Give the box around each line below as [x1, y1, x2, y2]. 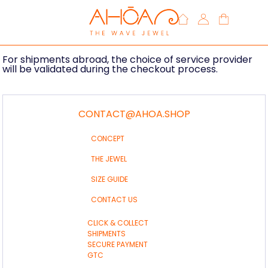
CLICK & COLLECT [87, 217, 149, 228]
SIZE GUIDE [90, 173, 128, 184]
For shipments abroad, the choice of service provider [2, 53, 252, 66]
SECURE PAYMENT [87, 239, 148, 249]
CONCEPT [90, 133, 124, 144]
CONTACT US [90, 194, 138, 205]
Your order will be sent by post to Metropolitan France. [2, 32, 260, 45]
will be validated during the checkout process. [2, 62, 218, 76]
